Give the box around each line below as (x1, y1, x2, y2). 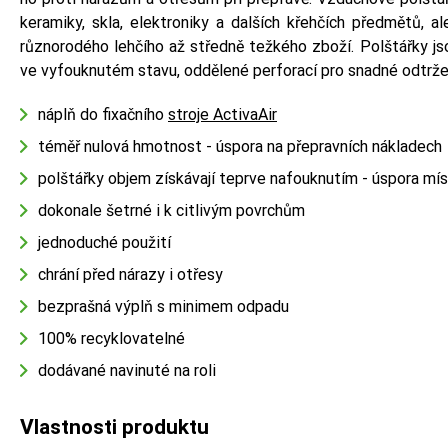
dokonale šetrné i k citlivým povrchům (38, 200, 305, 220)
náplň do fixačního (38, 104, 168, 124)
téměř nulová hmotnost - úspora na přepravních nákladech (38, 136, 442, 156)
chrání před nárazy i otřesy (38, 264, 223, 284)
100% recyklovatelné (38, 328, 185, 348)
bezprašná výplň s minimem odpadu (38, 296, 289, 316)
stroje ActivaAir (168, 104, 277, 124)
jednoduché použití (38, 232, 171, 252)
